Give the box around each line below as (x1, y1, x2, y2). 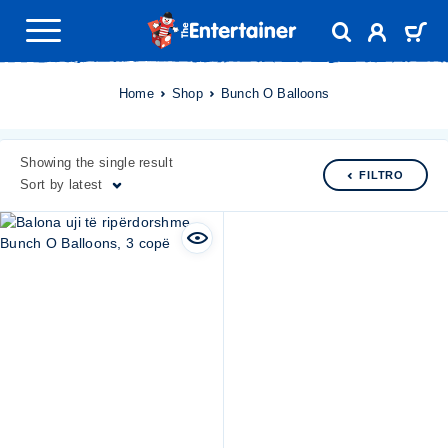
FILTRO (359, 169, 404, 181)
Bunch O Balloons (220, 86, 330, 101)
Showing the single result (20, 155, 174, 170)
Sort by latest (20, 177, 103, 192)
